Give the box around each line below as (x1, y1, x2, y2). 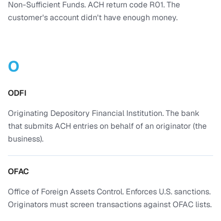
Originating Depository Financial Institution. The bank (8, 108, 199, 118)
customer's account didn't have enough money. (8, 12, 178, 23)
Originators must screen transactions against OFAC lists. (8, 199, 212, 210)
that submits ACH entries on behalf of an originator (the (8, 121, 207, 131)
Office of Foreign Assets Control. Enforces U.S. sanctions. (8, 186, 211, 197)
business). (8, 134, 43, 144)
